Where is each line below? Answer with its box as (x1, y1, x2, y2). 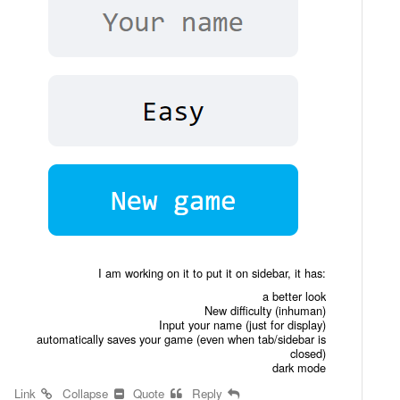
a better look (262, 287, 327, 305)
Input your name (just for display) (159, 316, 327, 334)
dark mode (272, 359, 327, 377)
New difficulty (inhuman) (204, 302, 327, 320)
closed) (290, 345, 327, 362)
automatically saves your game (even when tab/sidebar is (37, 330, 327, 348)
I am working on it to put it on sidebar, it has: (98, 264, 327, 282)
